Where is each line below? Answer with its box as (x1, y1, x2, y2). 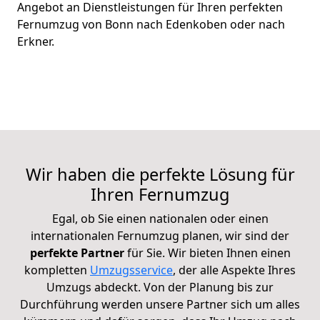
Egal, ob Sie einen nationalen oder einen (51, 211, 269, 227)
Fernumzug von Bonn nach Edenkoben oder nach (17, 16, 285, 33)
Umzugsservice (90, 262, 173, 279)
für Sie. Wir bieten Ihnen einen (124, 245, 291, 261)
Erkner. (17, 34, 54, 50)
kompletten (24, 262, 90, 279)
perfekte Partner (29, 245, 124, 261)
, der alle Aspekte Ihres (173, 262, 296, 279)
